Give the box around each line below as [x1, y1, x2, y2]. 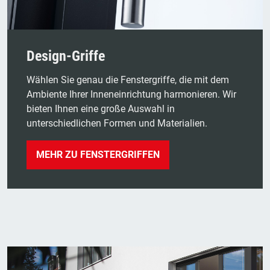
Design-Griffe [27, 48, 105, 65]
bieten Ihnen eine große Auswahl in [27, 103, 175, 115]
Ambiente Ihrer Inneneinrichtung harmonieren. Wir [27, 89, 236, 101]
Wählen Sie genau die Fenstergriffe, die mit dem [27, 74, 229, 86]
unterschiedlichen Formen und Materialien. [27, 118, 207, 130]
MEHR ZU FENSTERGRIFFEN [36, 149, 160, 161]
